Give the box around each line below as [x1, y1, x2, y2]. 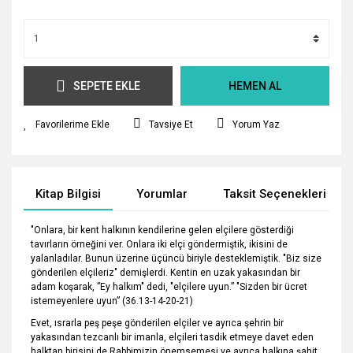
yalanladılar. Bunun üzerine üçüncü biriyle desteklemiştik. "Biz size [31, 253, 322, 264]
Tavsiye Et [149, 119, 193, 130]
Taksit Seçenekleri [223, 187, 326, 201]
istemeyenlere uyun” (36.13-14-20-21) [31, 295, 194, 307]
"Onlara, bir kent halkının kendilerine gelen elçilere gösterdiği [31, 225, 295, 236]
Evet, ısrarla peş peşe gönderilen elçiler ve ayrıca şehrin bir [31, 318, 284, 329]
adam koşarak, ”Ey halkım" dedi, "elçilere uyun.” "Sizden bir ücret [31, 281, 308, 292]
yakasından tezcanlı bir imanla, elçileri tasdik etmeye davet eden [31, 332, 314, 343]
